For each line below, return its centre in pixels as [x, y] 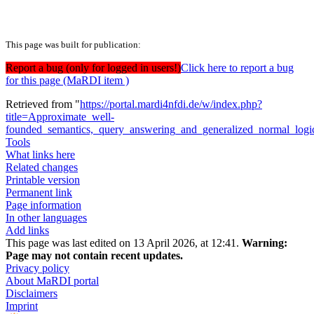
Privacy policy [37, 268]
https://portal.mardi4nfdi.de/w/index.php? [171, 104]
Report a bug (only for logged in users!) [93, 68]
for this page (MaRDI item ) [67, 81]
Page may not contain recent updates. [94, 256]
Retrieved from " [43, 104]
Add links [27, 231]
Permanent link [39, 193]
